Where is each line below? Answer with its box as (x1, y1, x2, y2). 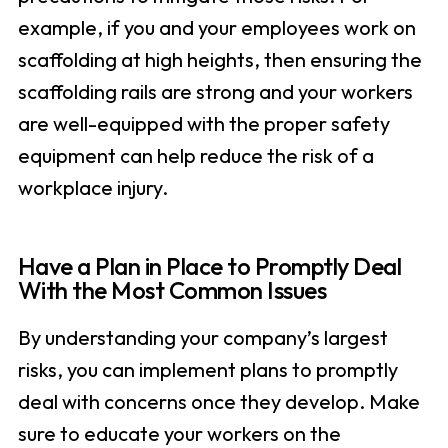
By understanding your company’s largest (17, 325, 388, 351)
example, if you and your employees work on (17, 15, 416, 41)
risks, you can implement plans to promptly (17, 357, 398, 383)
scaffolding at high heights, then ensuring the (17, 47, 422, 73)
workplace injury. (17, 175, 168, 201)
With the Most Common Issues (17, 275, 327, 306)
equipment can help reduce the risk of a (17, 143, 374, 169)
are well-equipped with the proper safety (17, 111, 390, 137)
